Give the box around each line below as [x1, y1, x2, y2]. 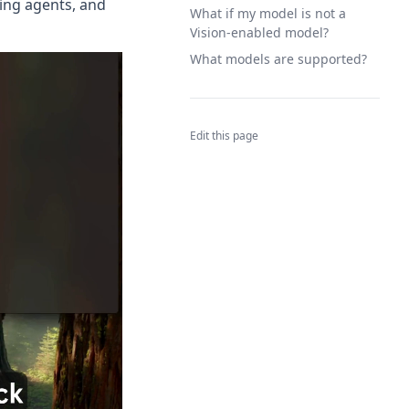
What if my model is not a [190, 5, 346, 22]
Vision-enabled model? [190, 24, 329, 41]
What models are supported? [190, 50, 367, 68]
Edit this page [190, 128, 258, 143]
